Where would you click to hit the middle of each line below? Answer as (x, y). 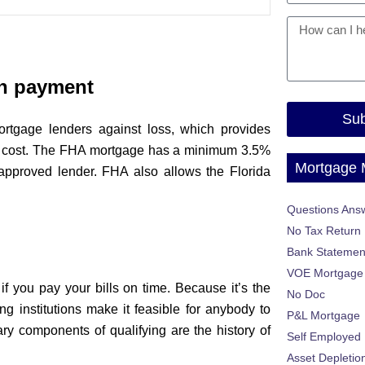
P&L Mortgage (323, 316)
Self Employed (324, 337)
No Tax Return (324, 231)
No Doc (306, 295)
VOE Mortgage (325, 273)
